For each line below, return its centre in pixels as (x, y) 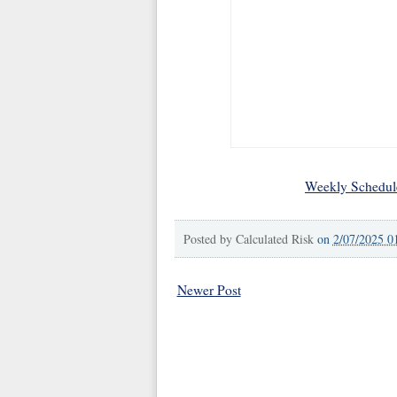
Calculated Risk (274, 238)
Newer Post (209, 289)
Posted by (209, 238)
